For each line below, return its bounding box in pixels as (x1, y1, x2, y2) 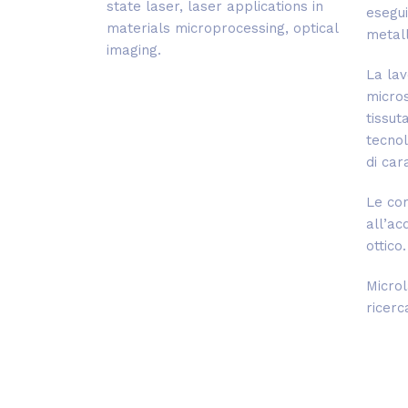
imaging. (107, 42, 161, 59)
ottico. (366, 238, 406, 255)
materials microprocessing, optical (107, 20, 338, 37)
